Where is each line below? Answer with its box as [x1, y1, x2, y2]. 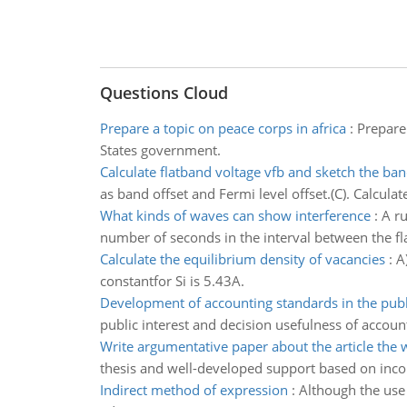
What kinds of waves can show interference [99, 206, 371, 224]
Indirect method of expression [99, 381, 288, 399]
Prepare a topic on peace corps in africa [99, 119, 346, 137]
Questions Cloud [99, 82, 228, 104]
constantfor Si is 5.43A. [99, 272, 244, 290]
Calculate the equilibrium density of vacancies [99, 250, 385, 268]
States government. [99, 141, 221, 159]
